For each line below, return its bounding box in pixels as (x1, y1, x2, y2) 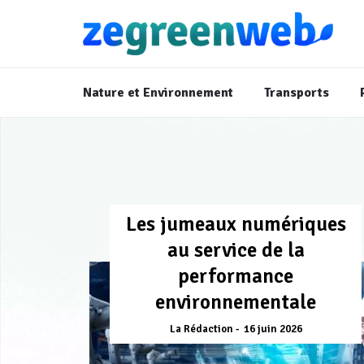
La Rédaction (169, 323, 233, 336)
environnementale (155, 289, 316, 315)
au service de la (167, 237, 305, 263)
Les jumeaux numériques (125, 211, 346, 237)
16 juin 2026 (243, 323, 302, 336)
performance (178, 263, 293, 289)
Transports (263, 84, 329, 102)
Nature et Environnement (83, 84, 233, 102)
